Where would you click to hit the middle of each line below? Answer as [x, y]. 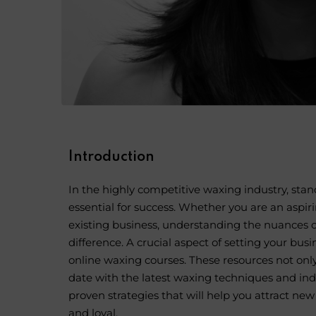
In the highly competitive [136, 190]
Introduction [111, 158]
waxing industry [245, 190]
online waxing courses [126, 260]
